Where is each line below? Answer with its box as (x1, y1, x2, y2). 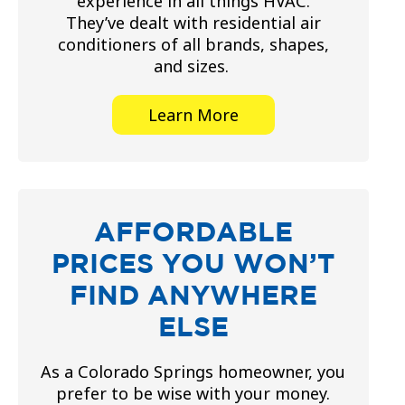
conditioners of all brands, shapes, (57, 33, 329, 56)
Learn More (147, 104, 239, 127)
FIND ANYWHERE (69, 279, 317, 311)
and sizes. (153, 55, 233, 78)
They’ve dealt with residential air (65, 12, 321, 34)
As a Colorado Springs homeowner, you (41, 361, 346, 383)
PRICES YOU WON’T (52, 248, 335, 279)
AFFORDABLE (93, 216, 293, 248)
